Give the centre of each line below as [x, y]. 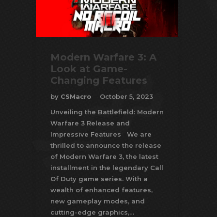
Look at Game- [89, 69]
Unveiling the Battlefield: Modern [107, 112]
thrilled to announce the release [106, 146]
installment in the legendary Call [107, 168]
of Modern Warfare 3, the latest [104, 157]
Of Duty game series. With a [99, 179]
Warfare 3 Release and [90, 123]
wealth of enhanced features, [101, 190]
